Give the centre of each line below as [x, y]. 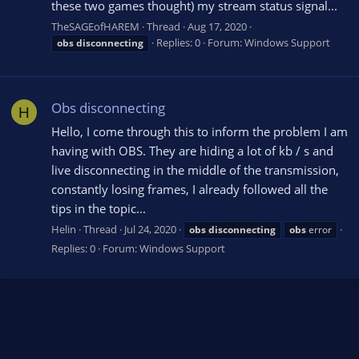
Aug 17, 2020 [217, 27]
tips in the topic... [99, 209]
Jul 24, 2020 [150, 229]
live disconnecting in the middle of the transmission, [195, 170]
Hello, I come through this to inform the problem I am [200, 132]
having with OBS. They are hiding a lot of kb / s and [192, 151]
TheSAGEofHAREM [95, 27]
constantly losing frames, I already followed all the [190, 190]
